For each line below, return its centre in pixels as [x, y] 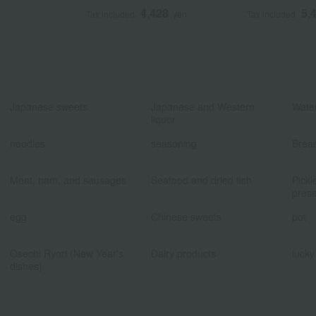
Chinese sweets [186, 216]
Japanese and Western [203, 106]
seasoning [174, 143]
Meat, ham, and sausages [68, 180]
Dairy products [183, 253]
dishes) [26, 266]
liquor [163, 119]
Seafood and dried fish [201, 180]
